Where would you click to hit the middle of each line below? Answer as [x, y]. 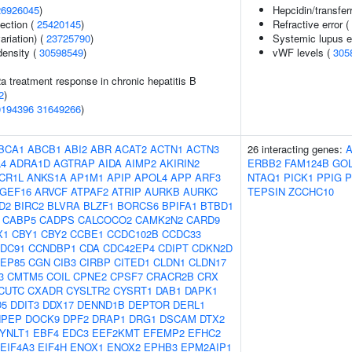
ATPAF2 [90, 191]
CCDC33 [181, 234]
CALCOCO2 [105, 220]
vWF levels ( [303, 52]
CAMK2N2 [159, 220]
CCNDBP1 [52, 248]
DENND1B [101, 304]
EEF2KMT [116, 333]
